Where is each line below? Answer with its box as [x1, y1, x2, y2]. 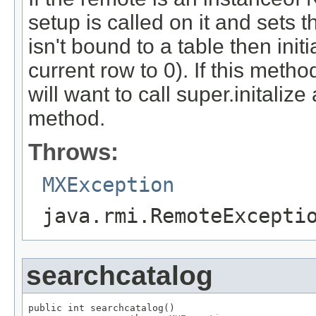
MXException [42, 172, 174, 197]
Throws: [28, 138, 119, 165]
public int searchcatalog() [28, 302, 175, 313]
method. [28, 106, 105, 130]
